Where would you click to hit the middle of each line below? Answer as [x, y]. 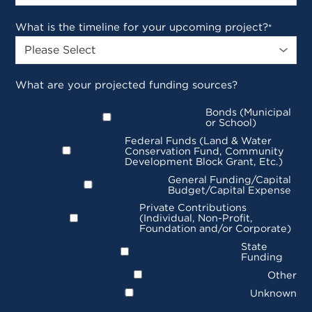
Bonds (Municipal [249, 111]
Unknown [273, 292]
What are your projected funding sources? [127, 85]
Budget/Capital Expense [229, 189]
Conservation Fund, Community [205, 150]
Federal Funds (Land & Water [198, 140]
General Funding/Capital [229, 179]
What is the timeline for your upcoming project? [142, 28]
